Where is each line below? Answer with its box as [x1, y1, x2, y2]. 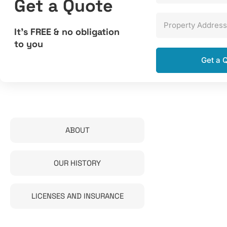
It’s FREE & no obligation [14, 26, 120, 38]
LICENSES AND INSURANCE [31, 191, 124, 201]
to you [14, 38, 43, 50]
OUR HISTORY [54, 158, 101, 168]
